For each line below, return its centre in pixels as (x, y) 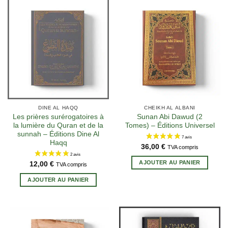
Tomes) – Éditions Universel (170, 125)
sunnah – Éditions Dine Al (58, 134)
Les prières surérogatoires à (58, 117)
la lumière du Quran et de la (58, 125)
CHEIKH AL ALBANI (170, 107)
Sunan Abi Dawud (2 (170, 117)
